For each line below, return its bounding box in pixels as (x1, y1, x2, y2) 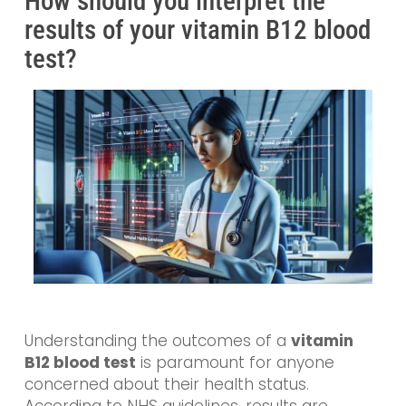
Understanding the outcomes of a (24, 330, 291, 353)
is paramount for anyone (135, 352, 334, 374)
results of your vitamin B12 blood (24, 14, 371, 46)
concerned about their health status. (24, 373, 309, 396)
